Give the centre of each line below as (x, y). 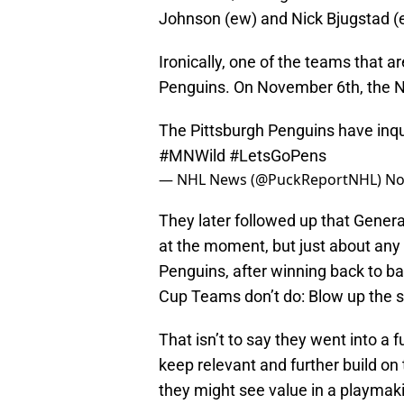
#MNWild (192, 155)
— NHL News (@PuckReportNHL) (272, 179)
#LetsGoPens (278, 155)
